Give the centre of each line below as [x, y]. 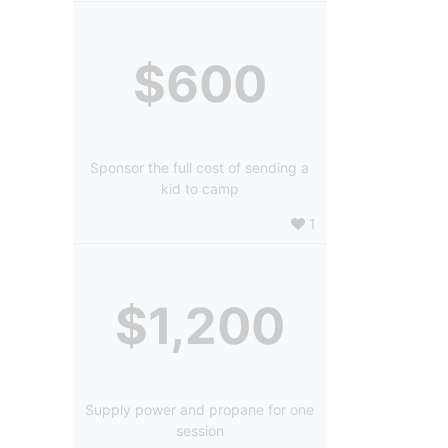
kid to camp [199, 188]
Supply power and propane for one [200, 409]
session [199, 430]
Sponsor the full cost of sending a [200, 167]
